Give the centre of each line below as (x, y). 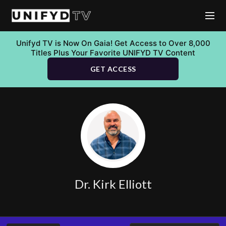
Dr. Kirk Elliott (113, 184)
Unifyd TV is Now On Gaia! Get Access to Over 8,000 (113, 43)
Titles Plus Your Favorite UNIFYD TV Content (113, 53)
